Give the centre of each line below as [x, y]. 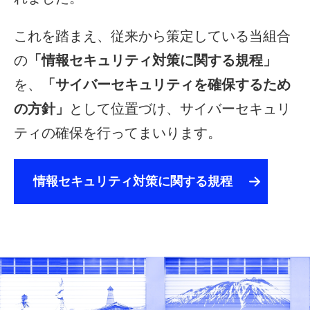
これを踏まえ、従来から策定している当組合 [152, 36]
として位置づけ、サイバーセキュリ [180, 109]
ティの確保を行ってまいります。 [118, 133]
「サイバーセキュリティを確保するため [166, 84]
